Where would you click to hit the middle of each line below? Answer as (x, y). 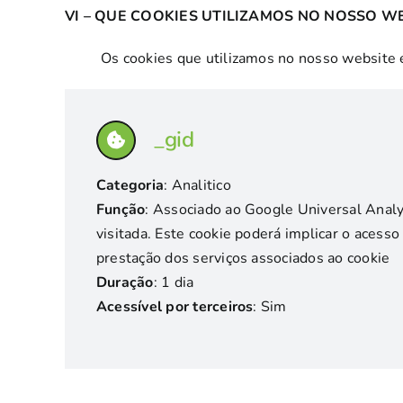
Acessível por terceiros (175, 307)
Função (121, 210)
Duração (125, 282)
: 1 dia (174, 282)
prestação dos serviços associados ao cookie (243, 258)
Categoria (130, 185)
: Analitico (197, 185)
